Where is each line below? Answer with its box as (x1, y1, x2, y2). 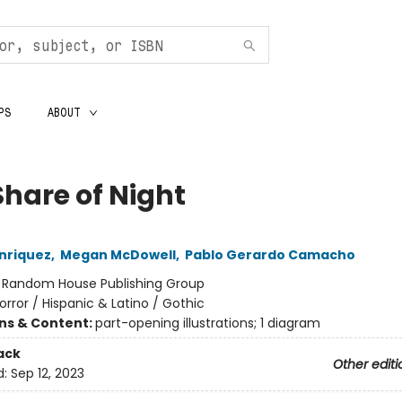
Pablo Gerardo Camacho (184, 246, 355, 264)
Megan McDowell (59, 246, 176, 264)
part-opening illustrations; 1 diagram (94, 314, 320, 332)
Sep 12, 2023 (10, 364, 84, 383)
